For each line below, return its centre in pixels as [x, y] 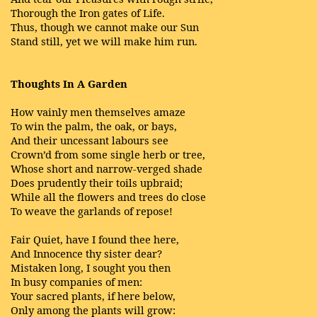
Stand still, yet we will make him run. [104, 41]
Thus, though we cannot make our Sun [105, 27]
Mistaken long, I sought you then [91, 267]
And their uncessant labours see [90, 140]
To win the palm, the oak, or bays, [94, 126]
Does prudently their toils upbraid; [97, 183]
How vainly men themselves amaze [98, 112]
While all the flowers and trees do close [108, 197]
